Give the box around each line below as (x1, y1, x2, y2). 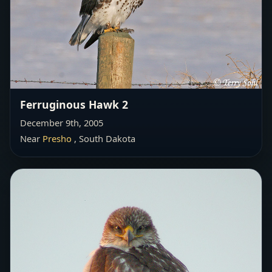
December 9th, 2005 (20, 116, 103, 129)
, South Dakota (72, 132, 135, 144)
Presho (42, 132, 72, 144)
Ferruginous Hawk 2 (20, 97, 128, 112)
